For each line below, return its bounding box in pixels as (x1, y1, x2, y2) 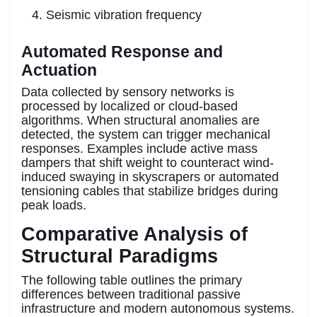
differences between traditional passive (21, 287, 241, 301)
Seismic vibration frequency (46, 7, 202, 22)
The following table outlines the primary (21, 272, 242, 287)
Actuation (21, 60, 97, 79)
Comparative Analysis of (21, 223, 248, 245)
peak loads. (21, 197, 86, 212)
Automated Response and (21, 42, 223, 61)
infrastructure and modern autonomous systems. (21, 301, 294, 316)
